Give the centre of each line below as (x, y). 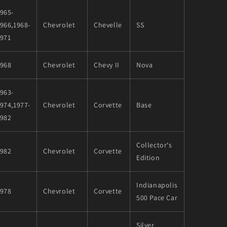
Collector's (154, 145)
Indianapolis (157, 185)
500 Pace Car (157, 197)
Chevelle (108, 25)
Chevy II (107, 65)
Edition (148, 157)
